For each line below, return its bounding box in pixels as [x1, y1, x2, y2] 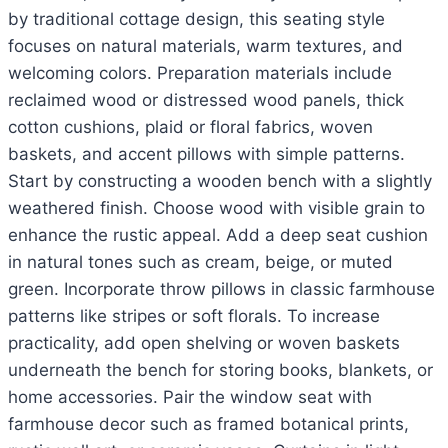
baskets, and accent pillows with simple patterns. [8, 144, 405, 165]
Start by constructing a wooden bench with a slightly [8, 171, 432, 192]
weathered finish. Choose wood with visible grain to [8, 198, 425, 219]
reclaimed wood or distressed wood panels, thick [8, 90, 404, 111]
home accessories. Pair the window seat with [8, 387, 372, 408]
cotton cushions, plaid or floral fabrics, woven [8, 117, 373, 138]
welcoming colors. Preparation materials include [8, 63, 392, 84]
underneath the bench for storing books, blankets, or [8, 360, 433, 381]
